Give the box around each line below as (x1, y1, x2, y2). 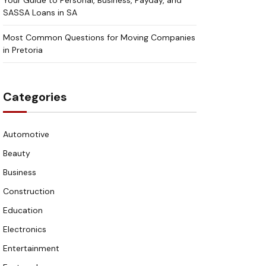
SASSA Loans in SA (3, 7, 77, 18)
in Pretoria (3, 45, 43, 55)
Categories (3, 89, 67, 104)
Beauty (3, 148, 30, 159)
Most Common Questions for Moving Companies (3, 32, 195, 43)
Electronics (3, 224, 46, 235)
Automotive (3, 129, 49, 140)
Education (3, 205, 43, 216)
